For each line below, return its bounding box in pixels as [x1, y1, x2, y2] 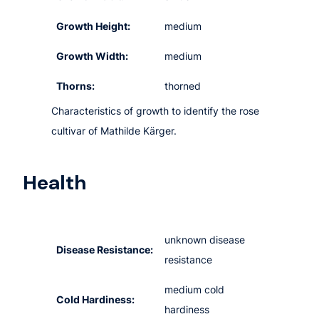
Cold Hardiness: [56, 293, 135, 305]
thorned [164, 80, 202, 93]
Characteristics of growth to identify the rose [51, 105, 259, 117]
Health [23, 169, 86, 197]
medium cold [164, 283, 225, 296]
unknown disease [164, 233, 246, 246]
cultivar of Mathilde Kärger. [51, 125, 177, 137]
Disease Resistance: [56, 243, 154, 256]
